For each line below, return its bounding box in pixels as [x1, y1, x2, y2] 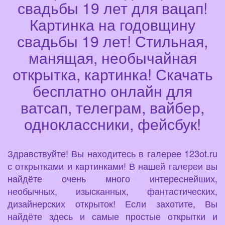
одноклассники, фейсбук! [24, 113, 201, 135]
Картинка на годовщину [30, 13, 195, 35]
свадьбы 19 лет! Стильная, [17, 30, 208, 52]
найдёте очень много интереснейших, [8, 171, 217, 185]
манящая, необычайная [28, 46, 197, 68]
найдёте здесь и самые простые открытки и [8, 209, 217, 222]
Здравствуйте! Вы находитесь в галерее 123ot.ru [8, 146, 217, 160]
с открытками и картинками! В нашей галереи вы [8, 159, 217, 172]
